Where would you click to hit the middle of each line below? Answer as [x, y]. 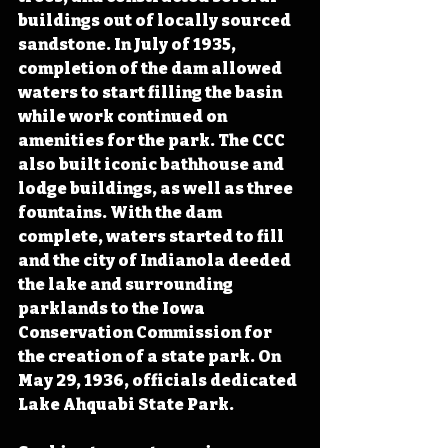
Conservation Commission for [146, 332]
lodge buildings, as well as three [157, 188]
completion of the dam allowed [151, 68]
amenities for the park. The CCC [153, 140]
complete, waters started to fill [152, 236]
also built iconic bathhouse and [152, 164]
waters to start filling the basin [151, 92]
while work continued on [124, 116]
